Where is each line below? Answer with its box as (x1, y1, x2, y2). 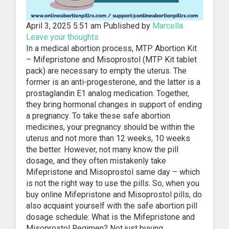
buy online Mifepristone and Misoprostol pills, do (26, 189, 202, 199)
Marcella (152, 20, 183, 31)
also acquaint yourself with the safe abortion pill (26, 200, 197, 211)
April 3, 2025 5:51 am (26, 20, 101, 31)
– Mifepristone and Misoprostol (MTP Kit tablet (26, 54, 197, 64)
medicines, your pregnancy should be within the (26, 122, 195, 132)
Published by (103, 20, 152, 31)
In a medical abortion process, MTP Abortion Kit (26, 43, 197, 53)
